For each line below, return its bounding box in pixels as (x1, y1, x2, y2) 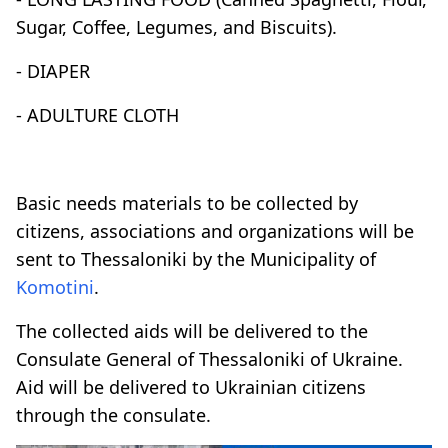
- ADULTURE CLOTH (16, 102, 179, 127)
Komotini (16, 274, 94, 299)
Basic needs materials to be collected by (16, 190, 358, 215)
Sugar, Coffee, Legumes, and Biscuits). (16, 14, 337, 39)
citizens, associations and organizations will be (16, 218, 414, 243)
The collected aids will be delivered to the (16, 318, 368, 343)
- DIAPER (16, 58, 90, 83)
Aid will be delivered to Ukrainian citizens (16, 374, 366, 399)
